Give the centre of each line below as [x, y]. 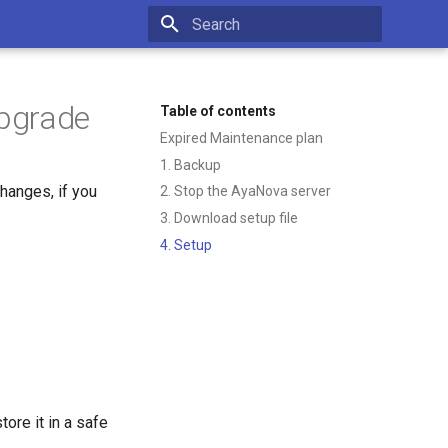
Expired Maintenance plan [241, 137]
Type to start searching [258, 59]
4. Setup [186, 244]
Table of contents [218, 111]
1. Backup [190, 164]
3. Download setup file [229, 218]
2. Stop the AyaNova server [245, 191]
